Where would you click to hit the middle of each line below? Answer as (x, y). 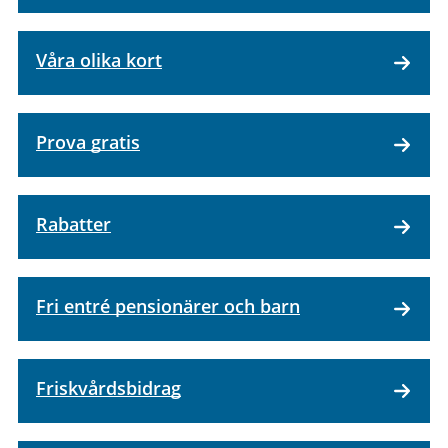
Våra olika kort (99, 59)
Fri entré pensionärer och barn (168, 305)
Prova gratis (88, 141)
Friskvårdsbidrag (108, 387)
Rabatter (73, 223)
